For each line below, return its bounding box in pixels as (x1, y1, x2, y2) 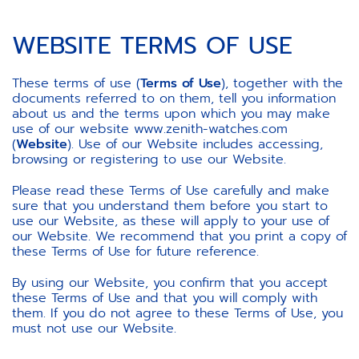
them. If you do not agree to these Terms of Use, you (12, 304, 343, 323)
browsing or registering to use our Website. (12, 150, 286, 169)
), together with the (221, 74, 343, 93)
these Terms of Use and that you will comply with (12, 288, 317, 308)
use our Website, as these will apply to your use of (12, 212, 329, 231)
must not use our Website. (12, 319, 176, 338)
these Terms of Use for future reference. (12, 242, 259, 261)
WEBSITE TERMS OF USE (12, 27, 292, 64)
